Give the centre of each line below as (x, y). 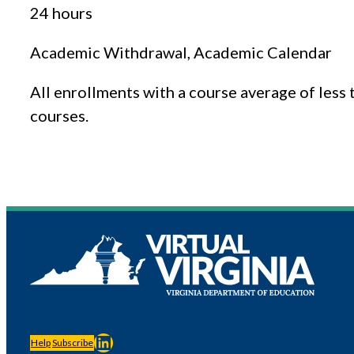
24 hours (61, 13)
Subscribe (73, 343)
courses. (59, 116)
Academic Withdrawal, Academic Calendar (181, 53)
